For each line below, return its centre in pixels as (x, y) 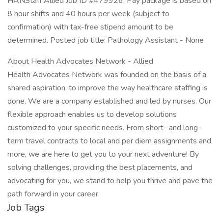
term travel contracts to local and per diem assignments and (109, 141)
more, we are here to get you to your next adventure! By (103, 154)
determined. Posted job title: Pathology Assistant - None (106, 40)
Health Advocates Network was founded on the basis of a (107, 75)
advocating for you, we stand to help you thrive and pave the (110, 181)
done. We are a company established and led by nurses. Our (109, 101)
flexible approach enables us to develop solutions (92, 114)
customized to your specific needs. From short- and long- (104, 128)
